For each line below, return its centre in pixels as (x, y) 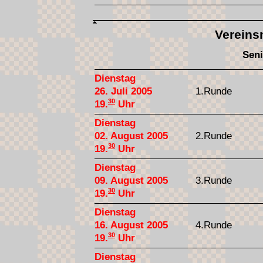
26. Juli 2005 (123, 91)
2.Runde (214, 136)
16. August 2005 (131, 225)
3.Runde (214, 180)
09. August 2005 (131, 180)
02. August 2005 (131, 136)
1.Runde (214, 91)
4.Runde (214, 225)
